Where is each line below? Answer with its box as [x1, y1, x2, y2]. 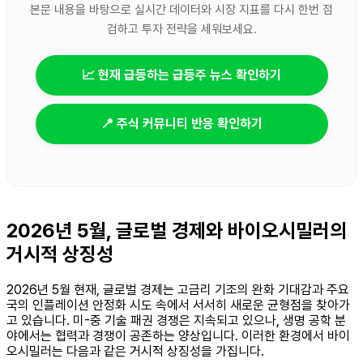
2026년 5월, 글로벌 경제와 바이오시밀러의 [6, 219, 347, 243]
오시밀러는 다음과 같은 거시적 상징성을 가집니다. [6, 343, 264, 359]
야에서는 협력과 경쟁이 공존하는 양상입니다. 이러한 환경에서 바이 [6, 327, 350, 344]
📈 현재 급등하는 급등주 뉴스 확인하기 [82, 67, 281, 83]
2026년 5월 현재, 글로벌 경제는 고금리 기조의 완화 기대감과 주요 [6, 281, 349, 297]
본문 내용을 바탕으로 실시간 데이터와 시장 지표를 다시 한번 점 [30, 2, 333, 18]
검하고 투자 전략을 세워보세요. [106, 22, 257, 37]
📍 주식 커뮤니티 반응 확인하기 [100, 116, 263, 132]
